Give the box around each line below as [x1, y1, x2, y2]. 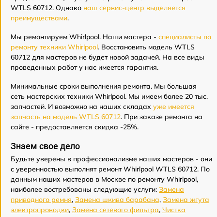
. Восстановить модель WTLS [98, 43, 195, 52]
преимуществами [11, 14, 67, 23]
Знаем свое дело [11, 141, 80, 152]
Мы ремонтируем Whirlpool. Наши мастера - [11, 32, 158, 42]
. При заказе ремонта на [121, 112, 202, 122]
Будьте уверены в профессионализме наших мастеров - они [11, 155, 212, 164]
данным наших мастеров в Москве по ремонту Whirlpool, [11, 175, 198, 184]
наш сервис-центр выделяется [83, 3, 186, 13]
